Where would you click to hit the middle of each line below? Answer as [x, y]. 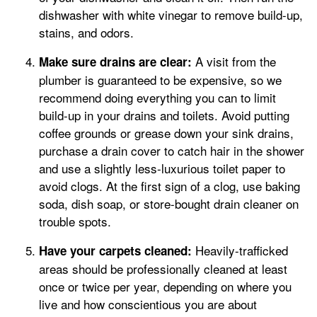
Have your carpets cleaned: [115, 250]
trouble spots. [75, 221]
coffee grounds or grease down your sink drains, [166, 132]
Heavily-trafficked [240, 250]
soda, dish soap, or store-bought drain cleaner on [169, 203]
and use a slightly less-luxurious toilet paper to [162, 168]
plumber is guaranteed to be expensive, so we [160, 79]
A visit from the [234, 61]
